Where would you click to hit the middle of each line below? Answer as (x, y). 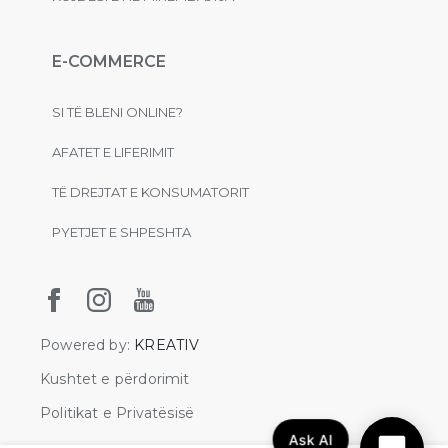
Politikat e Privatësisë (117, 413)
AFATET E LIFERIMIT (113, 152)
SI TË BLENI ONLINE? (117, 112)
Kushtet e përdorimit (115, 379)
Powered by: (87, 345)
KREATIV (167, 345)
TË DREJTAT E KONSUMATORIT (150, 192)
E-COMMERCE (109, 61)
